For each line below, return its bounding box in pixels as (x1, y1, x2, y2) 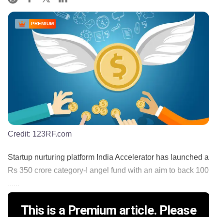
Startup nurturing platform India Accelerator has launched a (8, 153, 209, 161)
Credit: (8, 129, 32, 138)
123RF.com (32, 129, 72, 138)
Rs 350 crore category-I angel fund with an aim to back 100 (8, 166, 209, 174)
